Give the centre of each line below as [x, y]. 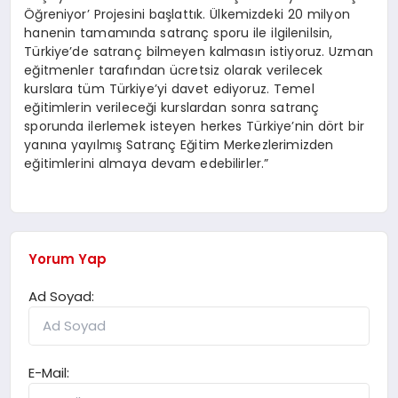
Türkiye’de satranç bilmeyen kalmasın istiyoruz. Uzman [199, 52]
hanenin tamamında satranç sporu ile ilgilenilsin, [179, 33]
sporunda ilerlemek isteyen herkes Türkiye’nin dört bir [194, 127]
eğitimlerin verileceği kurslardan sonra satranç [172, 108]
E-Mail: [49, 372]
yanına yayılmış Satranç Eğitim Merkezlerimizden [179, 145]
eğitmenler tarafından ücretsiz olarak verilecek [174, 71]
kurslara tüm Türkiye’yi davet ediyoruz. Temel [169, 89]
